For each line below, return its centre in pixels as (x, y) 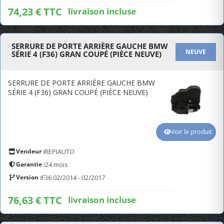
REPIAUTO (59, 151)
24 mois (56, 164)
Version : (29, 177)
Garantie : (30, 164)
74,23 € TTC (35, 12)
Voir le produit (191, 132)
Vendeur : (30, 151)
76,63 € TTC (35, 200)
